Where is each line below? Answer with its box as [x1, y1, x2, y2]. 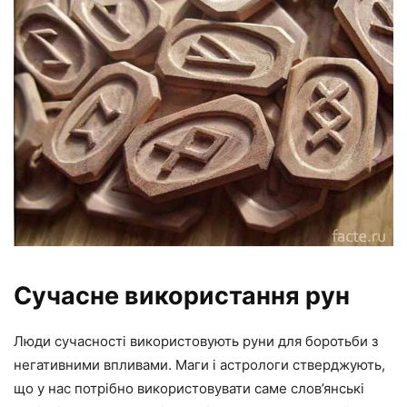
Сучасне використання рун [14, 281, 350, 312]
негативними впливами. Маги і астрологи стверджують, [14, 356, 385, 374]
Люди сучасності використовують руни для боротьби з [14, 333, 378, 351]
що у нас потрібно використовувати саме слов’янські [14, 380, 364, 398]
